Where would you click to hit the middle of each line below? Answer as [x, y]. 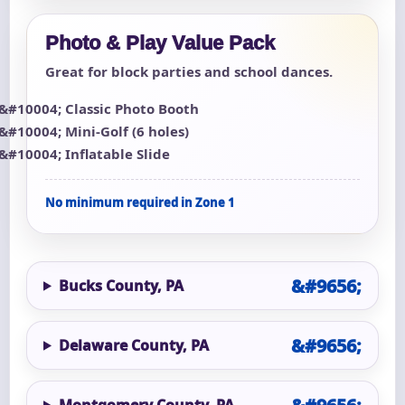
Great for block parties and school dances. [189, 71]
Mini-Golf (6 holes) [127, 131]
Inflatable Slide [118, 153]
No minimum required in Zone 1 [140, 202]
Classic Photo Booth [132, 108]
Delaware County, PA [133, 345]
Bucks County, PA [121, 285]
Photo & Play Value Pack [160, 42]
